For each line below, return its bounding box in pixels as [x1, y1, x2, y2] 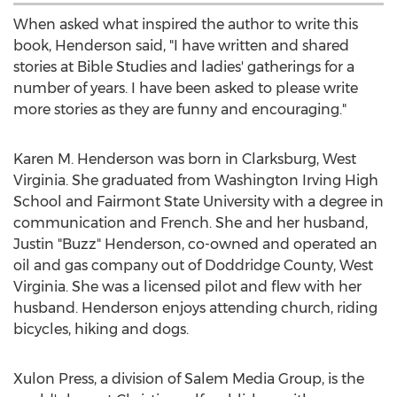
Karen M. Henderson [13, 151, 154, 167]
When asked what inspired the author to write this [13, 16, 358, 33]
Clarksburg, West [242, 151, 356, 167]
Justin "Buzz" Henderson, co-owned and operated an [13, 236, 378, 253]
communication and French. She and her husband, [13, 214, 368, 231]
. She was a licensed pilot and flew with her [66, 278, 362, 295]
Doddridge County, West [205, 257, 373, 274]
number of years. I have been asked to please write [13, 80, 358, 97]
